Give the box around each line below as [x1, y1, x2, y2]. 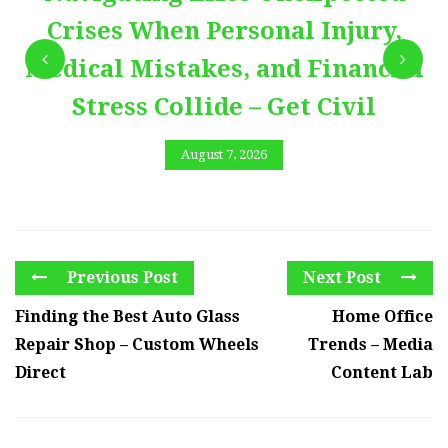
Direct [15, 363, 66, 383]
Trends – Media [308, 335, 433, 355]
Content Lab [331, 363, 433, 383]
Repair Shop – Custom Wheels [15, 335, 259, 355]
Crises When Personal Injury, [46, 16, 402, 45]
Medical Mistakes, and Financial [24, 54, 424, 83]
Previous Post [63, 268, 178, 288]
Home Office [332, 307, 433, 327]
